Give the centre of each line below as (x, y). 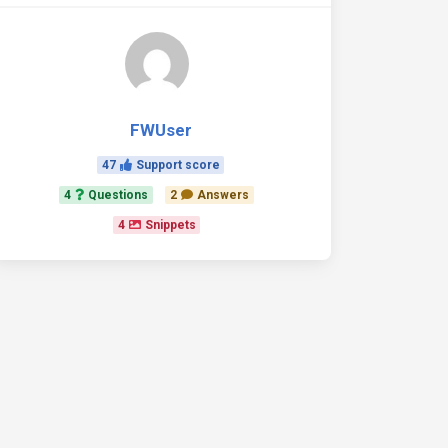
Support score (177, 165)
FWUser (160, 130)
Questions (118, 195)
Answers (222, 195)
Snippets (170, 225)
